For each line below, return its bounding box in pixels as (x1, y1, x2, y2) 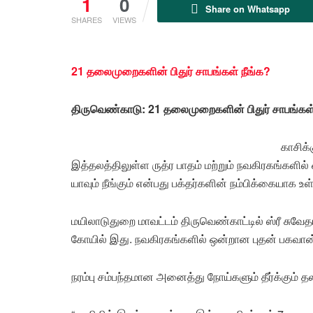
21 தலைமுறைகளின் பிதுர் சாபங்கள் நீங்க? (71, 62, 270, 79)
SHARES (71, 13, 102, 25)
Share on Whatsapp (205, 1, 290, 15)
